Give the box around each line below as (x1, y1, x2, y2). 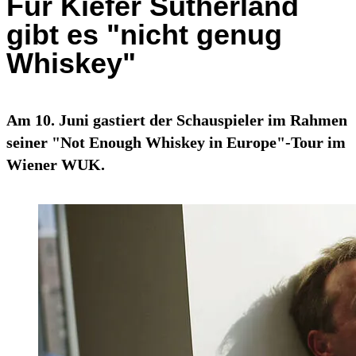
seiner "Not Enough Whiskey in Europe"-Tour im (6, 133, 346, 152)
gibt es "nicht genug (6, 18, 282, 52)
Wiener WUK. (6, 156, 105, 174)
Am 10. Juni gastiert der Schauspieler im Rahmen (6, 111, 347, 130)
